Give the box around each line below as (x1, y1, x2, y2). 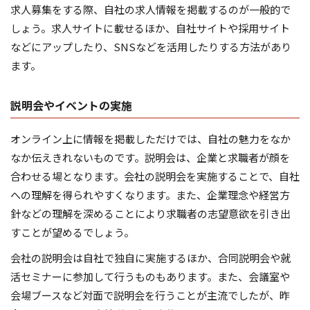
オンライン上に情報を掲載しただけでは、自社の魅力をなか (10, 131, 291, 147)
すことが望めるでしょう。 (10, 225, 134, 240)
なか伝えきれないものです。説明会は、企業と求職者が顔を (10, 150, 290, 165)
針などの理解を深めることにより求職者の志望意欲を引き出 (10, 206, 291, 221)
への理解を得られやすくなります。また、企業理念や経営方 (10, 188, 290, 203)
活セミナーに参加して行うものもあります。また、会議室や (10, 269, 290, 284)
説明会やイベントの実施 (10, 97, 132, 114)
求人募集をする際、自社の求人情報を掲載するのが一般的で (10, 2, 291, 17)
